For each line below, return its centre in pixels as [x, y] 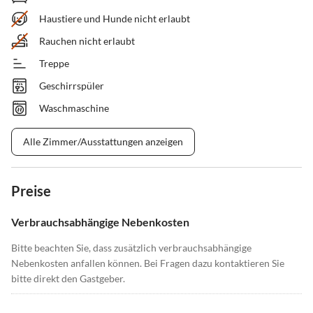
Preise [31, 191]
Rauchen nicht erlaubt [87, 41]
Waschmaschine [74, 108]
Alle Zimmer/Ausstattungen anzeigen [103, 142]
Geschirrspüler [72, 86]
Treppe [54, 64]
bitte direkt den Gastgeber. [68, 279]
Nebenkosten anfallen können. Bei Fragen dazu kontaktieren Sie [148, 263]
